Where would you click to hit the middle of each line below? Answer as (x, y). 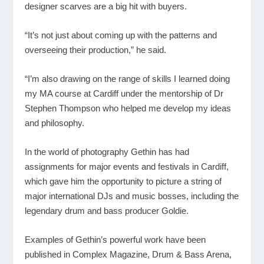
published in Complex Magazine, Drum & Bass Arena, (128, 255)
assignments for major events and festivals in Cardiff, (127, 167)
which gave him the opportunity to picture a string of (123, 181)
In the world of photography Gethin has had (107, 152)
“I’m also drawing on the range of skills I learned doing (128, 79)
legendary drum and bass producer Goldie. (107, 211)
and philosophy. (55, 123)
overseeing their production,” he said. (96, 50)
